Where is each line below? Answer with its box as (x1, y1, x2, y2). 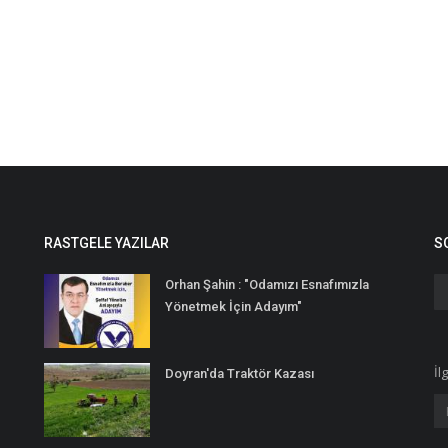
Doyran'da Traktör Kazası (165, 366, 314, 381)
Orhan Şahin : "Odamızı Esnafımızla (165, 277, 369, 292)
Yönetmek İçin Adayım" (165, 299, 302, 314)
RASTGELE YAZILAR (44, 235, 169, 251)
